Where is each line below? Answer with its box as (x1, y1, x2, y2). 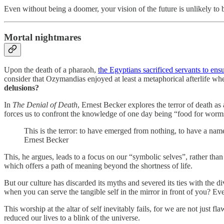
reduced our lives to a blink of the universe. (4, 213, 140, 222)
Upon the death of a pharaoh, (4, 65, 98, 74)
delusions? (4, 83, 39, 92)
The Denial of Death (12, 100, 77, 109)
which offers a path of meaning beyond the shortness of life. (4, 161, 192, 170)
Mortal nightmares (4, 31, 81, 42)
